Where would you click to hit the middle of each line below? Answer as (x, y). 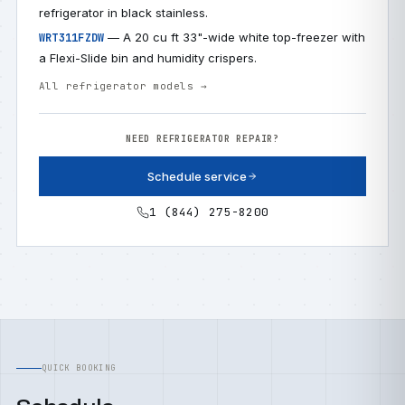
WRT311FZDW (72, 38)
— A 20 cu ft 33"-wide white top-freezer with (235, 37)
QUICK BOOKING (79, 368)
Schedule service (197, 176)
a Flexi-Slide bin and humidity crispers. (148, 58)
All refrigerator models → (123, 86)
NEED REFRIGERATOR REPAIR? (202, 139)
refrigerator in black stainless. (123, 13)
